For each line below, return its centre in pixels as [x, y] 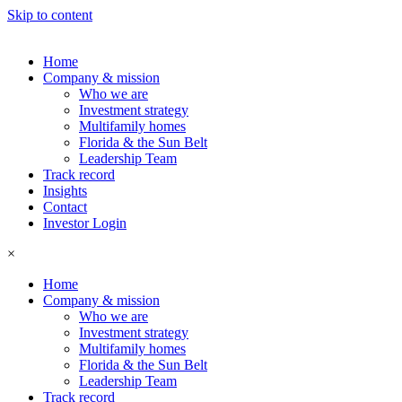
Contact [65, 207]
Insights [65, 191]
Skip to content [50, 15]
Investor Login [85, 223]
